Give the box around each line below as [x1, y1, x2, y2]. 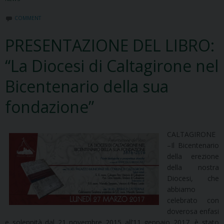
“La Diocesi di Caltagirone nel [5, 55, 218, 77]
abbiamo [167, 184, 195, 194]
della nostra [167, 162, 219, 172]
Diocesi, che [167, 173, 219, 183]
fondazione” [5, 96, 94, 118]
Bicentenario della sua [5, 75, 168, 97]
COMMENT [14, 14, 41, 22]
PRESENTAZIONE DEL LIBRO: [5, 34, 214, 56]
